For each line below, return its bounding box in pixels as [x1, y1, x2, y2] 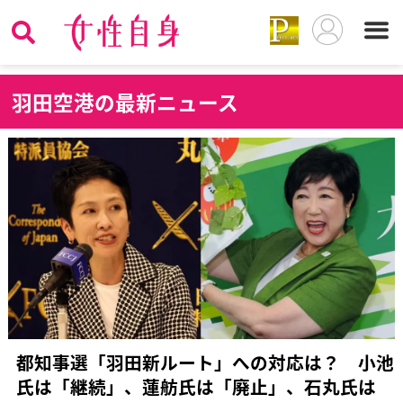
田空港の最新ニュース [32, 86, 239, 117]
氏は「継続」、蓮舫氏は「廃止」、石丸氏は [15, 373, 376, 400]
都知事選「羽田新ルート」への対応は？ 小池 [15, 349, 394, 376]
